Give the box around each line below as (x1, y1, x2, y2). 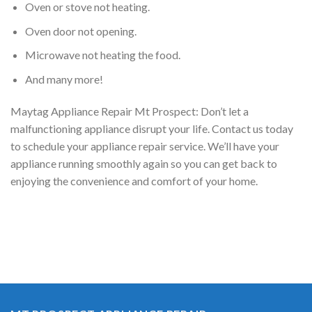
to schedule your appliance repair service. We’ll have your (10, 139, 279, 153)
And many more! (24, 72, 103, 86)
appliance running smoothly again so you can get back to (10, 156, 277, 170)
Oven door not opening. (24, 24, 136, 38)
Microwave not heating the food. (24, 48, 180, 62)
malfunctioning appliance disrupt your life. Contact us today (10, 121, 293, 135)
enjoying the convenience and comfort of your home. (10, 173, 258, 187)
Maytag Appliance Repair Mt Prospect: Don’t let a (10, 104, 249, 118)
